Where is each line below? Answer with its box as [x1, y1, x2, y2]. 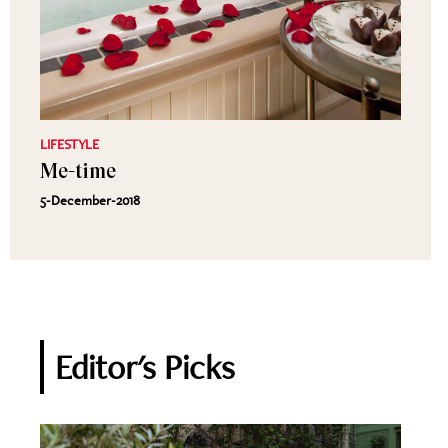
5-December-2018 [40, 191, 140, 209]
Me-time [40, 160, 116, 183]
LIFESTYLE [40, 135, 99, 153]
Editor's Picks [55, 345, 235, 389]
